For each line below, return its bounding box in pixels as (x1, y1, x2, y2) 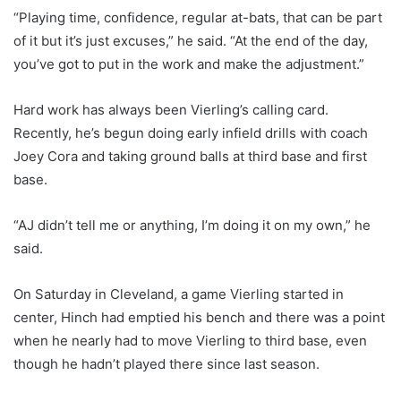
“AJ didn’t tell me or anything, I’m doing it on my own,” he (13, 217, 371, 235)
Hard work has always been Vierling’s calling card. (13, 101, 328, 119)
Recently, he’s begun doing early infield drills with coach (13, 124, 368, 142)
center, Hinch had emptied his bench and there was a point (13, 309, 385, 327)
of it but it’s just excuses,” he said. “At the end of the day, (13, 32, 368, 50)
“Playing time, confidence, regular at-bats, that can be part (13, 9, 382, 27)
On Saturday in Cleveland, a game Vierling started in (13, 286, 344, 303)
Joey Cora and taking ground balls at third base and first (13, 148, 367, 166)
